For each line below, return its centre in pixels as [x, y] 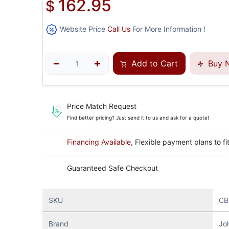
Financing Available [99, 142]
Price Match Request [101, 106]
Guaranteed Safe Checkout [112, 168]
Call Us [119, 29]
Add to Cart [153, 64]
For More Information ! [168, 29]
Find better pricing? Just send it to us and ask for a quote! [138, 117]
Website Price [82, 29]
